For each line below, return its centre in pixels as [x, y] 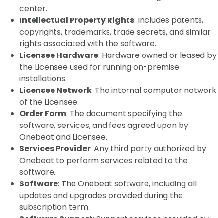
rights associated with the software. [88, 44]
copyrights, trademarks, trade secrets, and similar [115, 32]
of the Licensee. [49, 102]
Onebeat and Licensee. [63, 137]
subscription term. [54, 207]
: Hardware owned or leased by [157, 55]
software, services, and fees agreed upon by [104, 125]
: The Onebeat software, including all [127, 184]
